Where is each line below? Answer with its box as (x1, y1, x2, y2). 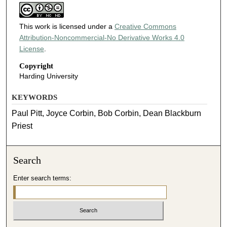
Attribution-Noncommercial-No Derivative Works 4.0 (19, 33, 184, 42)
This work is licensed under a (19, 22, 115, 31)
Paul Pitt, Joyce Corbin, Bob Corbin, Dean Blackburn (12, 108, 202, 118)
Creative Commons (114, 22, 176, 31)
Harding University (19, 71, 78, 80)
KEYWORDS (12, 93, 58, 101)
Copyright (19, 61, 53, 70)
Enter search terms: (13, 174, 72, 182)
